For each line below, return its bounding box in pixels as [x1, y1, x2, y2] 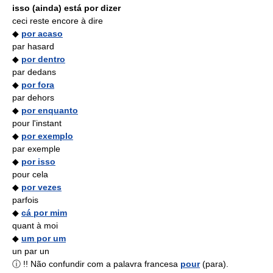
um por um [21, 233, 66, 243]
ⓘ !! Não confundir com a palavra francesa [12, 259, 180, 269]
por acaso [21, 29, 63, 38]
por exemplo [21, 131, 73, 141]
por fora [21, 80, 54, 90]
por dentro [21, 54, 65, 64]
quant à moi [12, 221, 58, 230]
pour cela [12, 169, 48, 179]
